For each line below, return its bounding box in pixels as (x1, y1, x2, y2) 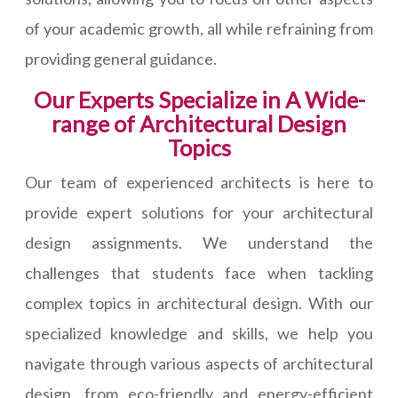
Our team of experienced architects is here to (25, 172, 373, 193)
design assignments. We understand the (25, 233, 373, 253)
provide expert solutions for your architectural (25, 203, 373, 223)
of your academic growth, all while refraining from (25, 19, 373, 39)
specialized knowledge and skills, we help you (25, 323, 373, 344)
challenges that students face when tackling (25, 263, 373, 283)
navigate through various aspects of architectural (25, 354, 373, 374)
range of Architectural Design (52, 110, 346, 138)
